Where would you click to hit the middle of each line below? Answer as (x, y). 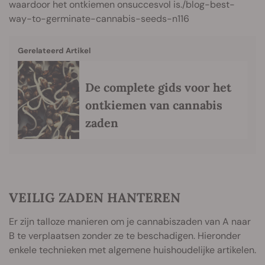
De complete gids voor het (158, 87)
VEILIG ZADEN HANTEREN (95, 198)
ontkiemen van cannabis (154, 105)
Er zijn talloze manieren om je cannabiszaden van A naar (130, 222)
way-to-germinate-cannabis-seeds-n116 (99, 18)
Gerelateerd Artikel (54, 50)
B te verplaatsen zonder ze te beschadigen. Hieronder (125, 236)
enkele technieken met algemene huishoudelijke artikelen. (132, 250)
